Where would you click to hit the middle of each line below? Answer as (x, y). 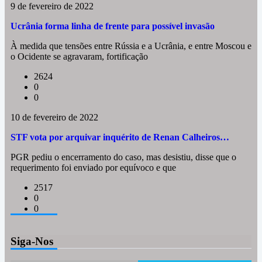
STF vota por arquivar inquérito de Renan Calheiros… (120, 137)
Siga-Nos (32, 241)
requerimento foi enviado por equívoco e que (93, 168)
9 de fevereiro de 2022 (52, 6)
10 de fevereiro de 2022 (54, 117)
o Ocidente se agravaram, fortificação (79, 56)
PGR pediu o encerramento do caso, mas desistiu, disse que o (123, 157)
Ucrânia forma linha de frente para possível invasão (113, 26)
